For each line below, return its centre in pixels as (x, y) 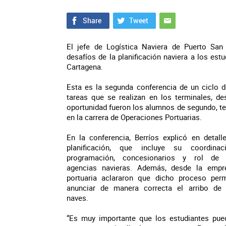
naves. (77, 198)
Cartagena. (85, 67)
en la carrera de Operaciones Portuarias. (134, 117)
